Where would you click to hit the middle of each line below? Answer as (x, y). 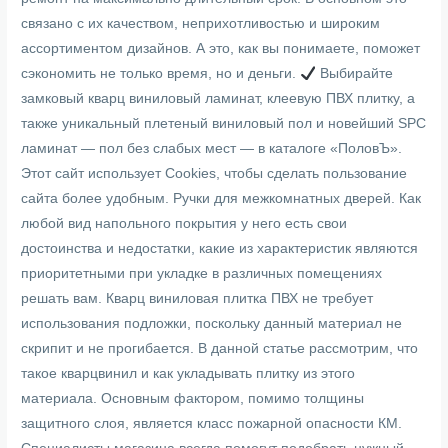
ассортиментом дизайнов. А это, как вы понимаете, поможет (221, 49)
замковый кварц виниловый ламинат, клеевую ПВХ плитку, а (218, 99)
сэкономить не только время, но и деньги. (161, 74)
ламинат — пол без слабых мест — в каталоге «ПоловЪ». (212, 149)
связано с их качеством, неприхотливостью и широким (201, 24)
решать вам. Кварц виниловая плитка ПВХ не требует (197, 299)
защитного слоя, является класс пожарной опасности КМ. (212, 424)
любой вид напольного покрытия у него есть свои (184, 224)
